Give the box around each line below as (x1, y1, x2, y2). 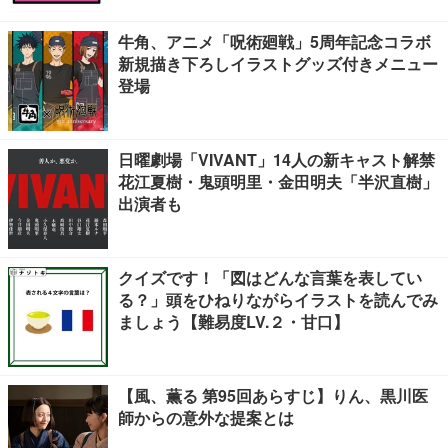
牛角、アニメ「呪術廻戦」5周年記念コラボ (118, 30, 431, 53)
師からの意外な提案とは (118, 406, 294, 429)
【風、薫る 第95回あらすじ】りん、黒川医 (118, 384, 428, 407)
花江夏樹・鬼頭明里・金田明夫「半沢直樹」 (118, 170, 438, 193)
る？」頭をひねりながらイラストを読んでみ (118, 288, 438, 311)
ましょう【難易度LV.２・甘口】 (118, 310, 349, 333)
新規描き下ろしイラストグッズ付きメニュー (118, 52, 438, 75)
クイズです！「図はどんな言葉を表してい (118, 266, 422, 289)
